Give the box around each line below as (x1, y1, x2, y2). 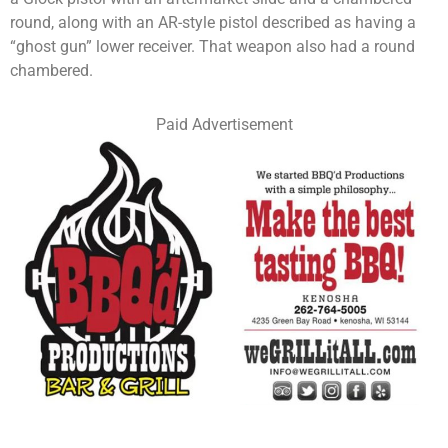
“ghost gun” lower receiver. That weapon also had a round (10, 36, 415, 56)
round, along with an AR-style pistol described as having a (10, 12, 416, 32)
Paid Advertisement (155, 114, 293, 134)
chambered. (10, 60, 93, 80)
